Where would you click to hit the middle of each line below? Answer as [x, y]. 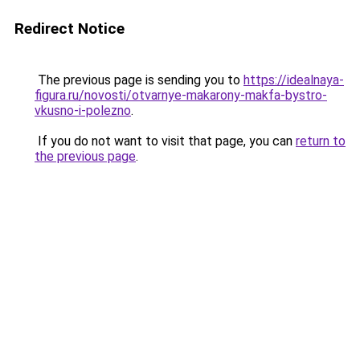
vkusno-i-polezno [83, 110]
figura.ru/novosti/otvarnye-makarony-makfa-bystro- [181, 95]
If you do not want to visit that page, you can [165, 141]
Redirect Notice [70, 29]
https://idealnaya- [294, 80]
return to [321, 141]
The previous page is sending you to [139, 80]
